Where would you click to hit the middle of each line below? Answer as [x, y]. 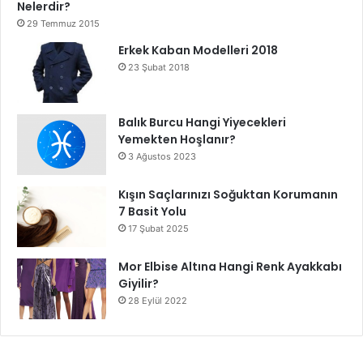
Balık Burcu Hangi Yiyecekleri [202, 122]
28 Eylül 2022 [158, 300]
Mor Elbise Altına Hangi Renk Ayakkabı [230, 266]
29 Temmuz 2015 [63, 23]
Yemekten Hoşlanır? [177, 139]
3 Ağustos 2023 [162, 156]
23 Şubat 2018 [159, 67]
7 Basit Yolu [152, 211]
